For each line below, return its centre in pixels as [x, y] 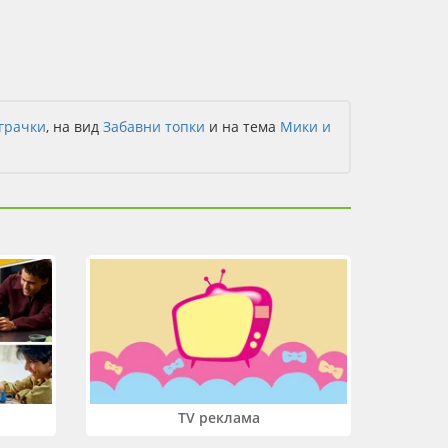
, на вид [74, 126]
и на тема [242, 126]
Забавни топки [154, 126]
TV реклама [218, 417]
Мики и [305, 126]
